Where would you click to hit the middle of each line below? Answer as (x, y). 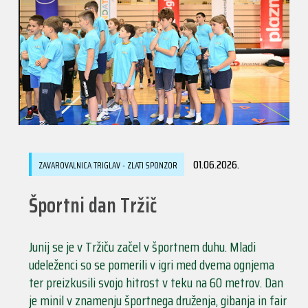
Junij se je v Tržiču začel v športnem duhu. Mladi (142, 246)
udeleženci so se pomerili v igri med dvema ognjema (151, 264)
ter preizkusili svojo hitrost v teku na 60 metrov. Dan (156, 282)
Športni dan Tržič (92, 205)
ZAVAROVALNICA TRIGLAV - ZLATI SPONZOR (108, 165)
